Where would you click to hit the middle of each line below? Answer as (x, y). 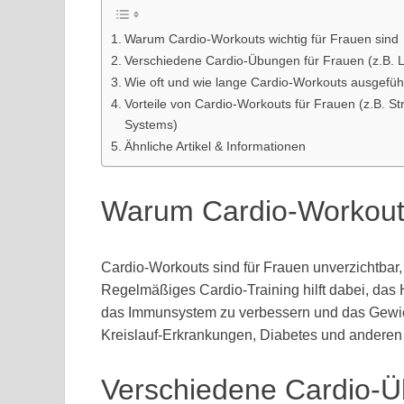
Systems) (151, 125)
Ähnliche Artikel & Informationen (215, 147)
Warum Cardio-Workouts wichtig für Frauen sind (261, 39)
